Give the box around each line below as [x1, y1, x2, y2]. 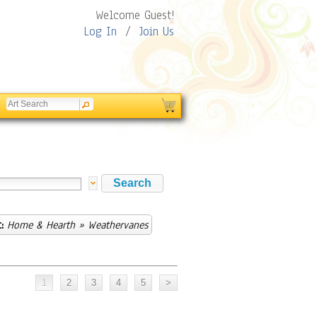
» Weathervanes [75, 218, 148, 232]
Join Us [139, 23, 174, 40]
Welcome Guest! [96, 7, 174, 23]
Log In [83, 23, 117, 40]
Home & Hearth [7, 218, 75, 232]
